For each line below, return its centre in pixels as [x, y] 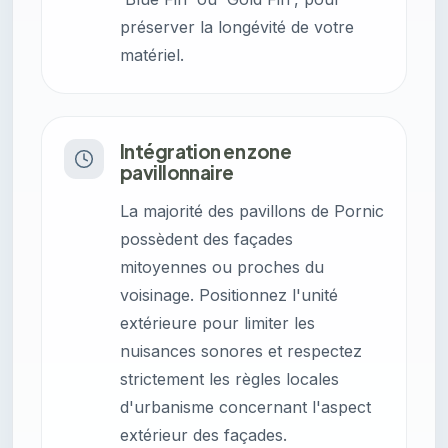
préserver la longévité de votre [237, 27]
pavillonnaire [177, 172]
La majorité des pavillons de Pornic [252, 211]
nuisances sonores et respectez [241, 351]
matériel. [152, 55]
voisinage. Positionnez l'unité [229, 295]
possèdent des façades [206, 239]
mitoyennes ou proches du [222, 267]
